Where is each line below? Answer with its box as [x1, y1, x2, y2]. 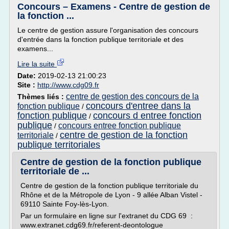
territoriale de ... [20, 166, 89, 176]
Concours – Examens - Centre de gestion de [17, 2, 210, 12]
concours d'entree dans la [86, 101, 191, 111]
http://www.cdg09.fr [37, 81, 99, 89]
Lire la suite [17, 60, 57, 68]
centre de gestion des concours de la [66, 92, 199, 101]
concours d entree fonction [93, 110, 201, 121]
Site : [17, 81, 37, 89]
